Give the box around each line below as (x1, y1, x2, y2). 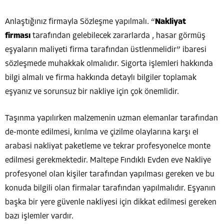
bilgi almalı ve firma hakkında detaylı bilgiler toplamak (5, 73, 196, 82)
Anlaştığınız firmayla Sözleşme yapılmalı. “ (5, 17, 155, 26)
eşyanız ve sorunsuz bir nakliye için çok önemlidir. (5, 87, 179, 96)
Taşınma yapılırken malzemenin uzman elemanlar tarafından (5, 114, 218, 122)
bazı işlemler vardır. (5, 212, 73, 220)
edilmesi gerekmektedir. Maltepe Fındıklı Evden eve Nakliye (5, 156, 211, 164)
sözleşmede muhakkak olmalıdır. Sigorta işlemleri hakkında (5, 59, 213, 68)
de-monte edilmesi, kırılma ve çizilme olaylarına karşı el (5, 128, 198, 136)
